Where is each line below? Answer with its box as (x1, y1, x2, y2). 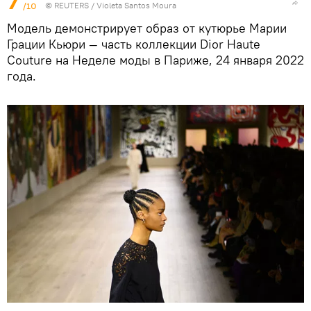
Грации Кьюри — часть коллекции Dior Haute (7, 35, 260, 52)
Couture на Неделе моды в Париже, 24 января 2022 (7, 51, 304, 68)
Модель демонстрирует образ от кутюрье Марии (7, 19, 287, 36)
